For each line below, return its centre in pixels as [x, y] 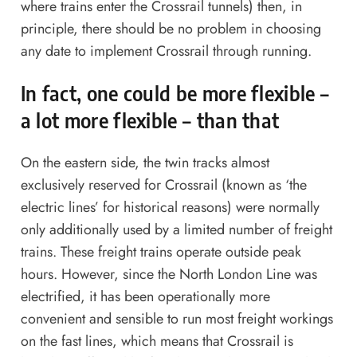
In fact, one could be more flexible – [175, 93]
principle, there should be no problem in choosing [171, 28]
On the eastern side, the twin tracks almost [145, 163]
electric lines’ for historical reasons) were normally [170, 207]
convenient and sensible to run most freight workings [177, 319]
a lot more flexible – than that [150, 120]
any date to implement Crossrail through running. [166, 51]
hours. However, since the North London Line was [169, 274]
